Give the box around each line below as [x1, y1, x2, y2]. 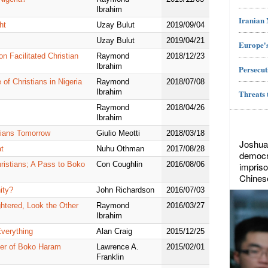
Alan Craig [96, 227, 132, 236]
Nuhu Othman [96, 144, 144, 154]
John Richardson [96, 185, 154, 195]
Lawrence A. [96, 242, 139, 252]
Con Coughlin [96, 160, 142, 169]
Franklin [96, 252, 124, 262]
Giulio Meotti [96, 129, 140, 138]
